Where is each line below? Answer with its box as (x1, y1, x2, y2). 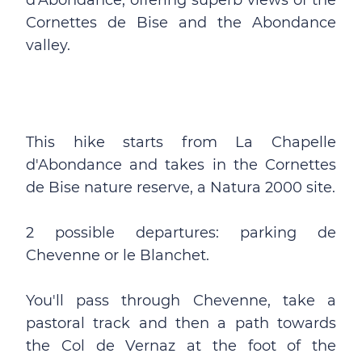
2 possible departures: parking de (26, 224, 336, 242)
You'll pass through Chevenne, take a (26, 292, 336, 309)
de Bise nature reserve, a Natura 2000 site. (26, 179, 335, 196)
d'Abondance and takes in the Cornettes (26, 156, 336, 174)
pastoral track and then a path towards (26, 314, 336, 332)
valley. (26, 36, 70, 54)
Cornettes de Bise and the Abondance (26, 14, 336, 32)
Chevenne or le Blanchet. (26, 246, 209, 264)
